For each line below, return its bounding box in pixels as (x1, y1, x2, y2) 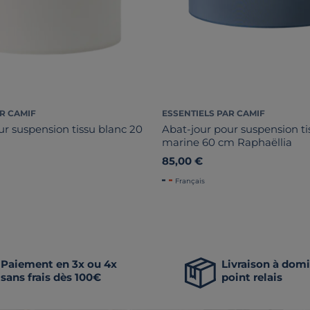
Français (175, 176, 205, 185)
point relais (221, 270, 283, 284)
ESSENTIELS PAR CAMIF (162, 107, 265, 118)
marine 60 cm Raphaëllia (162, 135, 292, 149)
